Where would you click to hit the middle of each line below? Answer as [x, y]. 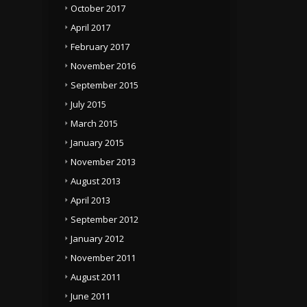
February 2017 [100, 47]
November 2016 [103, 66]
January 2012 [97, 238]
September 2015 [105, 85]
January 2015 [97, 143]
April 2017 [90, 27]
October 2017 [98, 8]
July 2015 [88, 104]
